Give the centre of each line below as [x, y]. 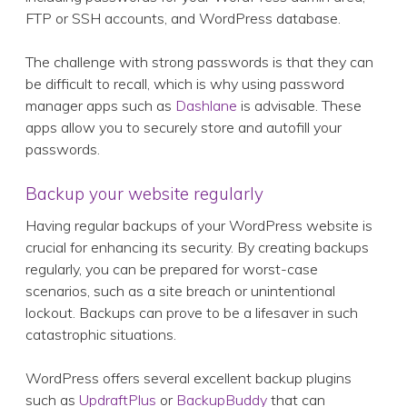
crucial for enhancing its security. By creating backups [197, 248]
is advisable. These [299, 106]
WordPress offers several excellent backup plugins [189, 378]
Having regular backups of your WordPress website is [199, 226]
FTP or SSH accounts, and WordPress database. [183, 19]
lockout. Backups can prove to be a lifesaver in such [192, 313]
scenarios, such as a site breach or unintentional [180, 291]
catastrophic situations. [101, 335]
